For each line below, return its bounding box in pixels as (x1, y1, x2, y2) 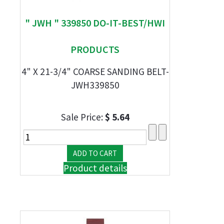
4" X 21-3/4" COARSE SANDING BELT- (21, 65, 169, 77)
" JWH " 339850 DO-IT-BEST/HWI (25, 16, 165, 29)
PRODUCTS (70, 43, 119, 55)
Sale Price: (60, 111, 105, 123)
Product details (63, 162, 127, 174)
